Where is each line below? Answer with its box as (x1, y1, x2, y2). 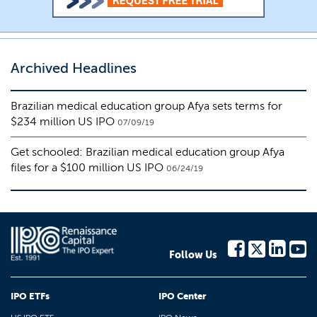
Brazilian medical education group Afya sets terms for (11, 99, 282, 113)
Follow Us (169, 249, 217, 261)
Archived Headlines (11, 59, 137, 76)
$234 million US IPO (11, 115, 115, 128)
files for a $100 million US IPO (11, 161, 163, 174)
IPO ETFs (11, 291, 50, 301)
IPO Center (158, 291, 207, 301)
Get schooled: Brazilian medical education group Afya (11, 145, 284, 158)
